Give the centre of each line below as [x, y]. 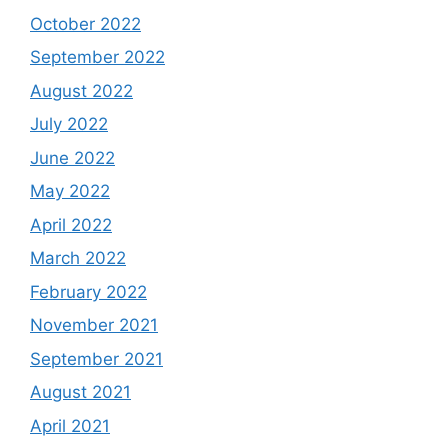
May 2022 [70, 191]
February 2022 [88, 291]
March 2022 [78, 258]
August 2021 [80, 392]
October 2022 [85, 23]
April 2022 [71, 224]
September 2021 [96, 358]
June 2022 [72, 157]
